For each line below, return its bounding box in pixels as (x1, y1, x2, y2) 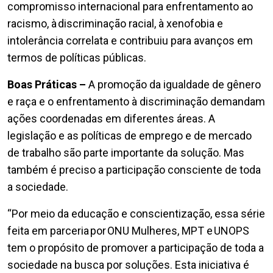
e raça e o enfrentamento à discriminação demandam (7, 95, 265, 108)
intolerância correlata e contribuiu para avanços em (7, 34, 253, 48)
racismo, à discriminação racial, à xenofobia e (7, 17, 223, 30)
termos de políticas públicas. (7, 51, 146, 65)
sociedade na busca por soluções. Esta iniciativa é (7, 258, 249, 272)
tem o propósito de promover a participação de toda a (7, 241, 264, 255)
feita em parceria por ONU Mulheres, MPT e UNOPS (7, 224, 249, 238)
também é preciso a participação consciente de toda (7, 163, 261, 177)
